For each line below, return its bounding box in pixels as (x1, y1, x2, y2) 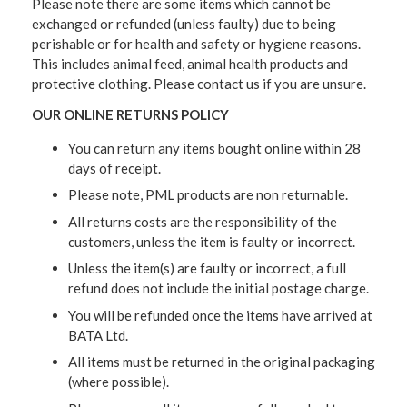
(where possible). (68, 373, 169, 391)
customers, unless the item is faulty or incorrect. (68, 233, 355, 250)
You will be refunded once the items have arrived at (68, 306, 372, 323)
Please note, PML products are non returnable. (68, 186, 351, 203)
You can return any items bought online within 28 (68, 139, 361, 156)
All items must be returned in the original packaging (68, 353, 375, 371)
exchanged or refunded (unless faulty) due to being (32, 15, 336, 32)
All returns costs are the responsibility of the (68, 213, 337, 230)
